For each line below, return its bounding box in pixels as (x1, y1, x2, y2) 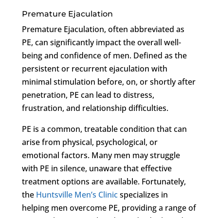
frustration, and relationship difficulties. (21, 102, 168, 113)
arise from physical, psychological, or (21, 136, 158, 147)
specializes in (117, 189, 168, 200)
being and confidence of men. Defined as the (21, 50, 187, 61)
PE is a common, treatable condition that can (21, 123, 187, 134)
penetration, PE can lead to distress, (21, 89, 154, 100)
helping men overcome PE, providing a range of (21, 202, 196, 213)
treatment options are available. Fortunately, (21, 176, 186, 187)
